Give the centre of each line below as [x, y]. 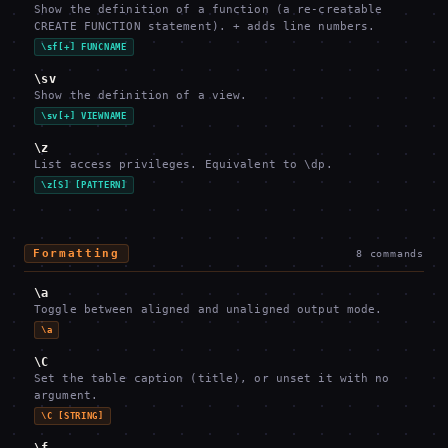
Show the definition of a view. [141, 95]
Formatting [76, 253]
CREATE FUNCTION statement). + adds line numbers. [205, 26]
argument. [66, 395]
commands [396, 253]
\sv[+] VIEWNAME [84, 116]
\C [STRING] [72, 416]
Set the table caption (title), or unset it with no [212, 378]
